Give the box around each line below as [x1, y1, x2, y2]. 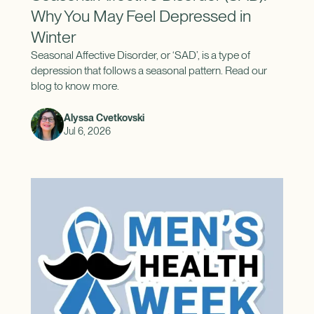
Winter [30, 27, 76, 48]
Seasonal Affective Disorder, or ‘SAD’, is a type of [30, 48, 250, 62]
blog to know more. [30, 79, 119, 93]
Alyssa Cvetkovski [63, 111, 144, 124]
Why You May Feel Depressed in [30, 6, 251, 27]
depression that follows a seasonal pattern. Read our [30, 64, 267, 78]
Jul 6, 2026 [63, 125, 111, 137]
